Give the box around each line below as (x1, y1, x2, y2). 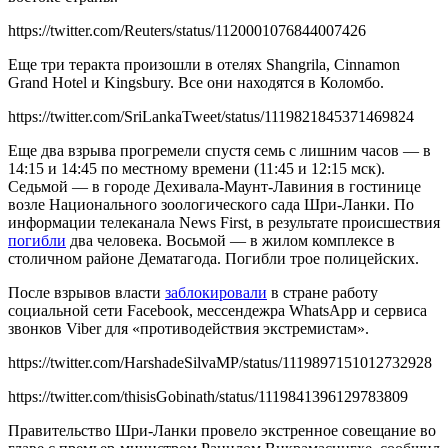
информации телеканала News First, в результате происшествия (8, 213, 440, 231)
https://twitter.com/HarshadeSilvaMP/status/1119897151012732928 (8, 353, 432, 371)
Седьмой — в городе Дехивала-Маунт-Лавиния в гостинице (8, 177, 421, 195)
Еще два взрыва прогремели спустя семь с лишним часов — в (8, 141, 431, 159)
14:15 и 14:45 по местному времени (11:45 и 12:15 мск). (8, 159, 385, 177)
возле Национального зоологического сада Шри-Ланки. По (8, 195, 414, 213)
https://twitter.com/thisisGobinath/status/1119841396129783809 (8, 387, 408, 405)
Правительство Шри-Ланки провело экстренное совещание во (8, 421, 436, 439)
